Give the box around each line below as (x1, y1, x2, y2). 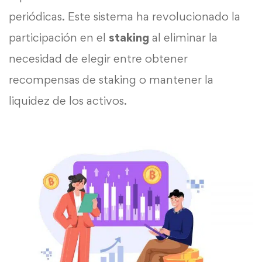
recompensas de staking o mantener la (9, 73, 213, 87)
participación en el (9, 30, 109, 45)
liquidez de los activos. (9, 94, 127, 108)
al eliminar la (149, 30, 218, 45)
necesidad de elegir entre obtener (9, 51, 188, 66)
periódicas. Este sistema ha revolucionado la (9, 9, 240, 24)
